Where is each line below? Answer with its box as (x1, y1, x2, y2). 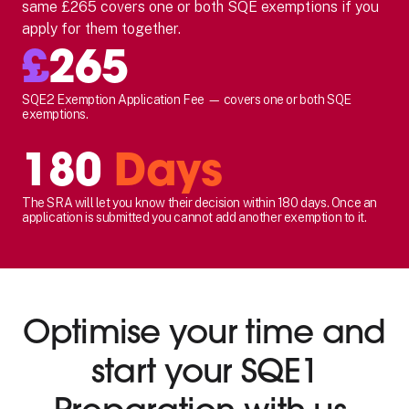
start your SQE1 (90, 350, 319, 391)
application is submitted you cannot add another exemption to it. (22, 209, 367, 225)
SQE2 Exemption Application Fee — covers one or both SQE (22, 91, 352, 107)
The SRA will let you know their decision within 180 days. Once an (22, 194, 378, 210)
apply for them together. (22, 19, 181, 37)
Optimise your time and (23, 310, 386, 351)
